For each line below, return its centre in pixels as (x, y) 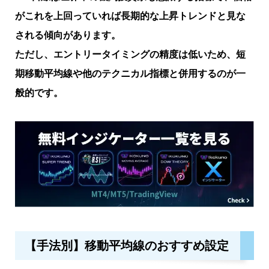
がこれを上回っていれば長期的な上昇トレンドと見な (130, 15)
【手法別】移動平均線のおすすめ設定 (126, 245)
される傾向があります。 (68, 35)
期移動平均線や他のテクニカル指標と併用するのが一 (130, 73)
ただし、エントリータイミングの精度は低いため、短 (130, 54)
